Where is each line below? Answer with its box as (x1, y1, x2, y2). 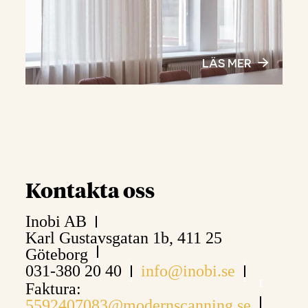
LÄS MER (201, 55, 251, 69)
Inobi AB (25, 212, 87, 230)
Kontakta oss (25, 181, 155, 203)
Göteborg (25, 245, 89, 263)
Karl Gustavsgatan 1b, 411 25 (25, 228, 223, 247)
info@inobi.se (141, 261, 236, 280)
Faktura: (25, 279, 82, 298)
